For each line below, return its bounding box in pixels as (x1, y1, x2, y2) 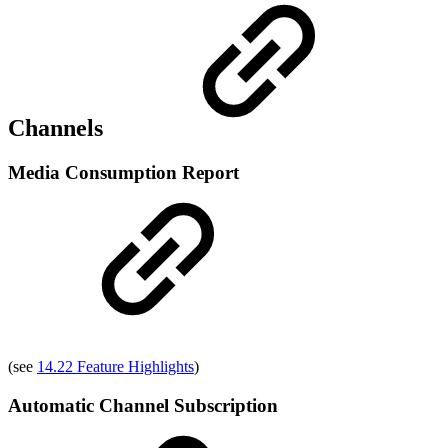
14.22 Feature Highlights (37, 358, 194, 376)
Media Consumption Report (8, 162, 239, 184)
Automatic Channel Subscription (8, 394, 278, 416)
